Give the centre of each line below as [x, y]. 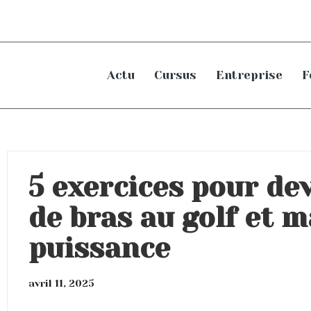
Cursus [175, 75]
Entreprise [249, 75]
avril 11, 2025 [62, 283]
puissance [100, 248]
